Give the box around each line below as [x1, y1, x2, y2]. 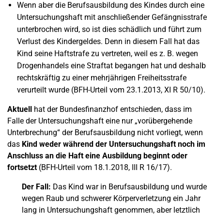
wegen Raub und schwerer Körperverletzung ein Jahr [22, 194, 201, 203]
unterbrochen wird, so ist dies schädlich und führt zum [17, 25, 201, 34]
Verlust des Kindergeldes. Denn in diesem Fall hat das [17, 37, 200, 46]
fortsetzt [7, 163, 37, 172]
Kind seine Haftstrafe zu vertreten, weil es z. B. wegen [17, 49, 198, 58]
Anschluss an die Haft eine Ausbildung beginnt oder [7, 151, 187, 160]
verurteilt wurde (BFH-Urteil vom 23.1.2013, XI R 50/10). [17, 85, 205, 94]
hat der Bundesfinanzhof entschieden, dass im [32, 105, 192, 114]
